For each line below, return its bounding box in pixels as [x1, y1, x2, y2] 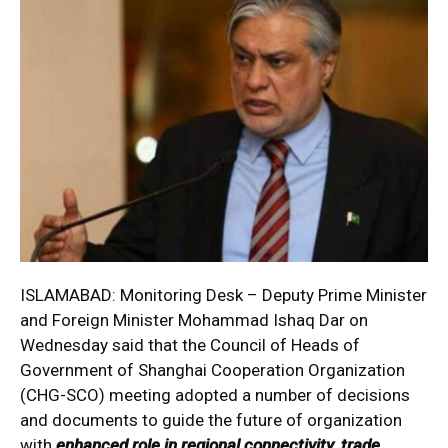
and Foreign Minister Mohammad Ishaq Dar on [20, 309, 368, 330]
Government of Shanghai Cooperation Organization [20, 359, 405, 380]
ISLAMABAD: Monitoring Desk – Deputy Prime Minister [20, 284, 427, 305]
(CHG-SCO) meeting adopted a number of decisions [20, 384, 410, 405]
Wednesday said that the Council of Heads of [20, 334, 360, 355]
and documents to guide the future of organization [20, 409, 402, 430]
